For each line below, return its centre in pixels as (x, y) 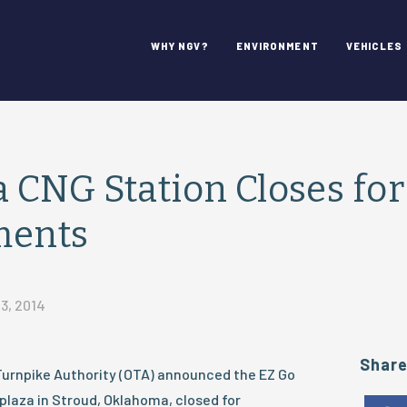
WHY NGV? (179, 46)
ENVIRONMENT (277, 46)
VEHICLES (374, 46)
